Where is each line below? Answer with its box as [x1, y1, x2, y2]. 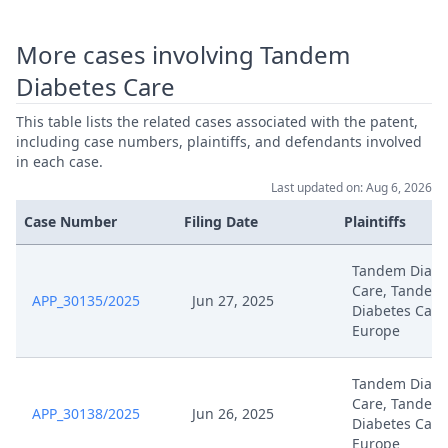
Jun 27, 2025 [192, 291, 274, 310]
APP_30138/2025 [32, 404, 140, 423]
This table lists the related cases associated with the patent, [16, 112, 418, 131]
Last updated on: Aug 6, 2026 [271, 179, 432, 196]
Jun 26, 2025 [192, 404, 274, 423]
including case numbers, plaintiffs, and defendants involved [16, 132, 422, 151]
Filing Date [184, 212, 258, 231]
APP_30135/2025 [32, 291, 140, 310]
